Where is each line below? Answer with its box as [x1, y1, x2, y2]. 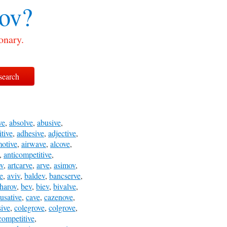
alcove [50, 138, 70, 149]
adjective [48, 128, 76, 138]
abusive [37, 117, 61, 128]
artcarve [8, 160, 32, 170]
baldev [24, 170, 45, 181]
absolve [9, 117, 33, 128]
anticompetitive [4, 149, 52, 160]
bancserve [49, 170, 81, 181]
